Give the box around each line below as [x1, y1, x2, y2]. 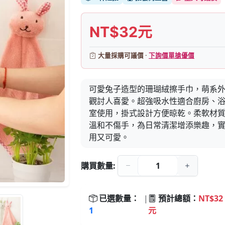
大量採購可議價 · [98, 51, 149, 60]
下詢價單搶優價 [149, 51, 195, 60]
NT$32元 [89, 23, 153, 41]
